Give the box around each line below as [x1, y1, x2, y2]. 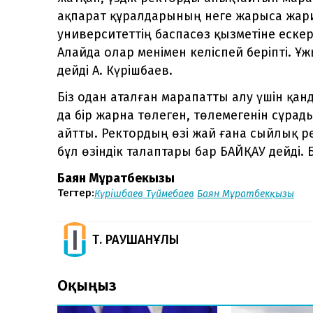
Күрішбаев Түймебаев [94, 187, 194, 200]
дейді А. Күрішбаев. [57, 62, 173, 78]
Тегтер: [57, 187, 94, 200]
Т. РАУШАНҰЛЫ [92, 231, 179, 247]
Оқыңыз [57, 275, 117, 295]
